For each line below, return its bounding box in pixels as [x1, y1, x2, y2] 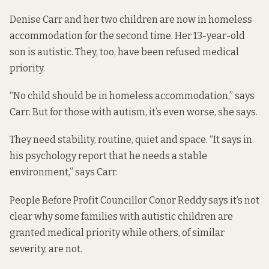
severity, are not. [10, 243, 82, 255]
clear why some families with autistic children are [10, 210, 233, 222]
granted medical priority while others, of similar [10, 226, 225, 238]
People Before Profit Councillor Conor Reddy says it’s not [10, 194, 259, 206]
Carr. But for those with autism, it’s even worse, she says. [10, 106, 258, 118]
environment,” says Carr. [10, 166, 118, 178]
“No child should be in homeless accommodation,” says [10, 90, 255, 102]
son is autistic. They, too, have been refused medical [10, 46, 239, 58]
